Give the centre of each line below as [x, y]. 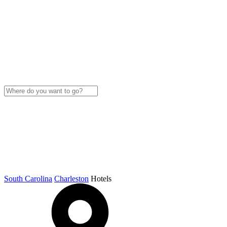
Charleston [71, 179]
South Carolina [28, 179]
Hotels [101, 179]
